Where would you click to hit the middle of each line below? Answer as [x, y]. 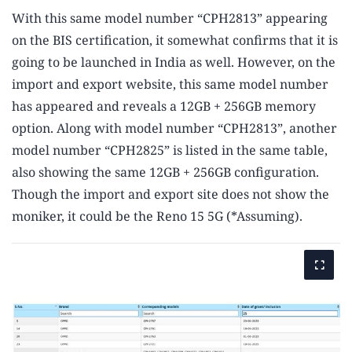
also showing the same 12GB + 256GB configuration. [165, 172]
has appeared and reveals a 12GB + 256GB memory [164, 106]
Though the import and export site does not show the [170, 194]
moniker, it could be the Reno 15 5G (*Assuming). [157, 216]
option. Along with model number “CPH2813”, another [174, 128]
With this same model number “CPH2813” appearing [170, 18]
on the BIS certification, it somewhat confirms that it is [175, 40]
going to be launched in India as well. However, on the [174, 62]
